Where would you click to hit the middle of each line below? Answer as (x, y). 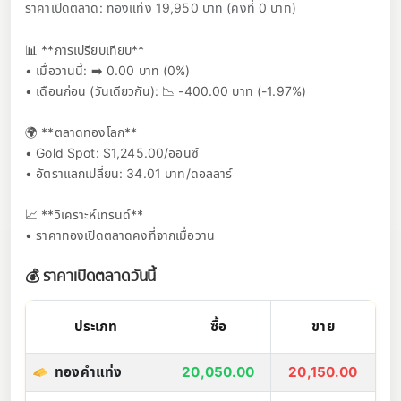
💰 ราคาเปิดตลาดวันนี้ (91, 276)
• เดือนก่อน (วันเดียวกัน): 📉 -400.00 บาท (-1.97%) (166, 90)
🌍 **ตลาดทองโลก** (81, 132)
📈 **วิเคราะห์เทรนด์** (85, 214)
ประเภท (96, 326)
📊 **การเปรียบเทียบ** (85, 49)
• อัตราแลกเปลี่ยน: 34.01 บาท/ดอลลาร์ (129, 173)
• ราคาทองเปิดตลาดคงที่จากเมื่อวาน (120, 235)
